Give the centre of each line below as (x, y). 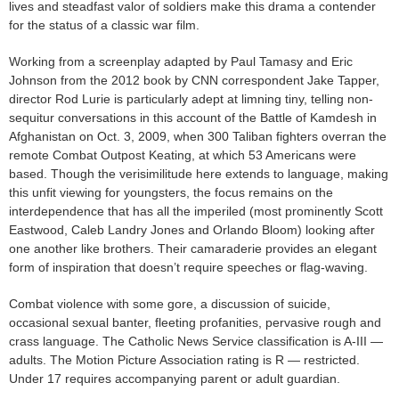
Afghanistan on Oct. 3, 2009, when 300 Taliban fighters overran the (198, 137)
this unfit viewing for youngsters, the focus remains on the (171, 193)
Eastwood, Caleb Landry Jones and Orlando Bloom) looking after (192, 230)
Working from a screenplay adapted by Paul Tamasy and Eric (181, 62)
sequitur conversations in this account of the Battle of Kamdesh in (193, 118)
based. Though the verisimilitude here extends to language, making (199, 174)
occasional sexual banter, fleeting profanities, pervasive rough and (195, 323)
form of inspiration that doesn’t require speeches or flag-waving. (188, 268)
